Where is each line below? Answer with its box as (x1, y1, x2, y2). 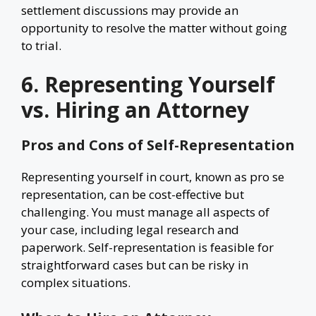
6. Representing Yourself (21, 70, 275, 99)
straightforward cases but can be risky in (21, 257, 248, 273)
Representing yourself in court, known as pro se (21, 169, 284, 185)
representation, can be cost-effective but (21, 186, 244, 202)
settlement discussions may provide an (21, 1, 238, 18)
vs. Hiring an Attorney (21, 95, 249, 124)
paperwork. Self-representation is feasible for (21, 239, 274, 255)
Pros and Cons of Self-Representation (21, 135, 295, 154)
